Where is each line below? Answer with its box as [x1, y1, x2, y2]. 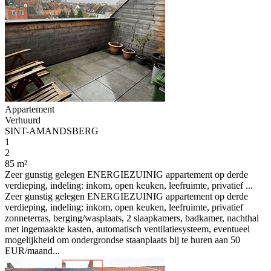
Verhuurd [5, 115, 41, 125]
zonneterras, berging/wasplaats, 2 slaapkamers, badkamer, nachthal [5, 213, 259, 223]
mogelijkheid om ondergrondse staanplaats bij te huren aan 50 [5, 235, 240, 245]
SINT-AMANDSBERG [5, 126, 99, 136]
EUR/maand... [5, 246, 60, 256]
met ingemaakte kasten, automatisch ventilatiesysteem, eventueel [5, 224, 250, 234]
